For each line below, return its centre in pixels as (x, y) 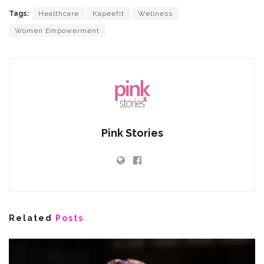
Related (31, 218)
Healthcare (59, 13)
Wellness (155, 13)
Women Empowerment (57, 30)
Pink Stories (132, 133)
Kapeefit (108, 13)
